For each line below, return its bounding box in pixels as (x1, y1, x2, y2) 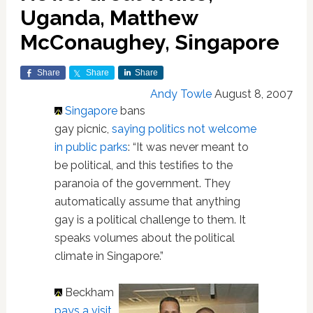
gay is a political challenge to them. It (54, 213, 246, 226)
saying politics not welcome (111, 122, 256, 136)
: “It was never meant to (127, 140, 249, 154)
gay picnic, (54, 122, 112, 136)
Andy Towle (150, 87, 212, 101)
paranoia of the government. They (54, 177, 231, 190)
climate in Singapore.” (54, 249, 163, 263)
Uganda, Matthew (20, 6, 198, 30)
